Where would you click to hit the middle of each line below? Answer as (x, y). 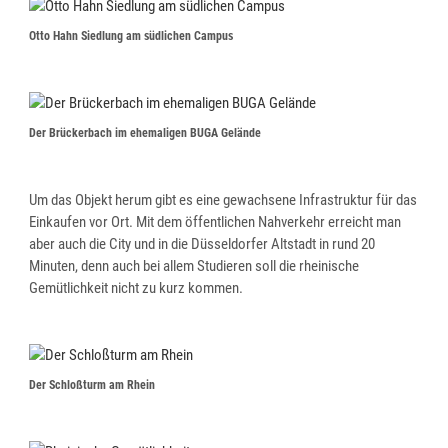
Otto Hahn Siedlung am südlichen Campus (131, 36)
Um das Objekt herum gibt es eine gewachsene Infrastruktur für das (223, 200)
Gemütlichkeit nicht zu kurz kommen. (136, 288)
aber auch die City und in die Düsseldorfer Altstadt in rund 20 (202, 244)
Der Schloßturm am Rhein (92, 385)
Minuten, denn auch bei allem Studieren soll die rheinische (194, 266)
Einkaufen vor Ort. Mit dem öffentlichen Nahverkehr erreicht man (215, 222)
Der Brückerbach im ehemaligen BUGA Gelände (145, 133)
